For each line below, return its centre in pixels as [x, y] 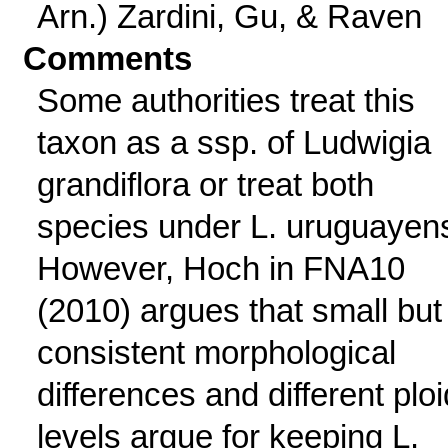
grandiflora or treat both [205, 184]
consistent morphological [216, 352]
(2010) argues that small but [239, 310]
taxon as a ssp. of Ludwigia [233, 142]
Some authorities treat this [225, 100]
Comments [108, 58]
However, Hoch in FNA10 [220, 268]
